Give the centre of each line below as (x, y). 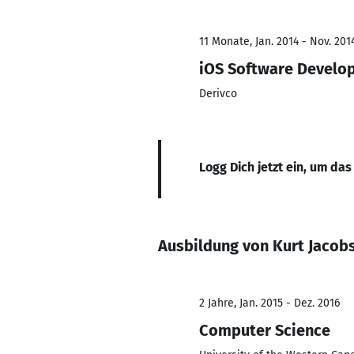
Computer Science (265, 330)
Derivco (218, 94)
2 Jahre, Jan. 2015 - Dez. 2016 (269, 303)
